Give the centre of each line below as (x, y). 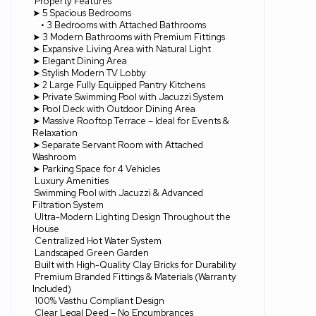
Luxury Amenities (72, 181)
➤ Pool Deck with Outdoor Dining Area (114, 109)
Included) (52, 288)
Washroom (54, 157)
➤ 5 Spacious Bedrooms (82, 13)
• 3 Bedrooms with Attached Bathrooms (123, 25)
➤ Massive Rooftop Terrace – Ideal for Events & (131, 121)
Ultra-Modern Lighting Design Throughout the (133, 217)
